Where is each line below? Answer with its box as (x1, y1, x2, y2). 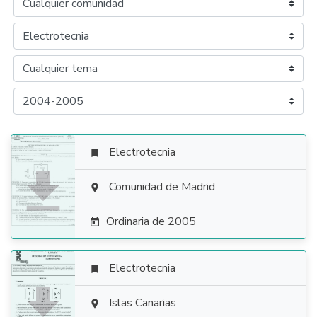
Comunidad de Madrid (109, 179, 215, 195)
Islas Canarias (109, 295, 176, 311)
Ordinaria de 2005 (106, 214, 196, 229)
